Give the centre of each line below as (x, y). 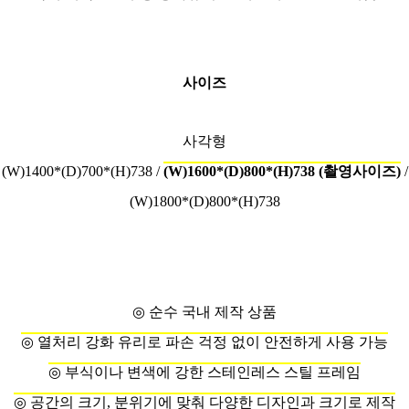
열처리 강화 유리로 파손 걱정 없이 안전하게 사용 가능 (211, 342)
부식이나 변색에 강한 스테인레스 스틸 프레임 (213, 372)
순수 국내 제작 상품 (211, 312)
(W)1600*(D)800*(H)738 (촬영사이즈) (282, 172)
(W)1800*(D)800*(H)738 (204, 202)
